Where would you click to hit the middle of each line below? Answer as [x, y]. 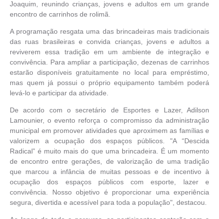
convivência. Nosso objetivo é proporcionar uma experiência [109, 192]
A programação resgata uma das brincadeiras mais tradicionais [109, 32]
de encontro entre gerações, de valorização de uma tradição [109, 162]
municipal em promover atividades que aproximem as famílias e [109, 131]
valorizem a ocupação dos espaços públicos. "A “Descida [109, 141]
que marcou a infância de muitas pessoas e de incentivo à [109, 172]
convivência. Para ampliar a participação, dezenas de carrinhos [109, 62]
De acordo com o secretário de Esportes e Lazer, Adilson [109, 110]
